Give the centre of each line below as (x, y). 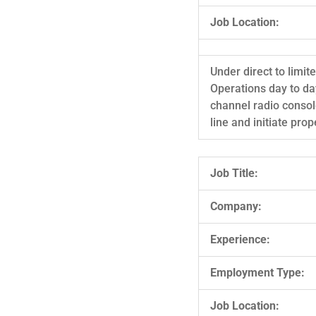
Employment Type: (257, 272)
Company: (236, 206)
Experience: (240, 239)
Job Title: (234, 173)
